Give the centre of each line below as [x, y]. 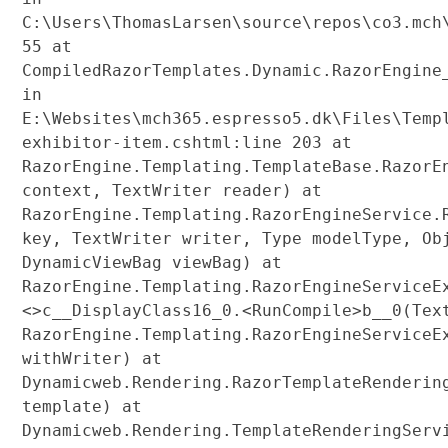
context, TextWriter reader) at [171, 190]
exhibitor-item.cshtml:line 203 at [186, 142]
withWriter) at [91, 358]
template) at [81, 406]
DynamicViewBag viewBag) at [151, 262]
